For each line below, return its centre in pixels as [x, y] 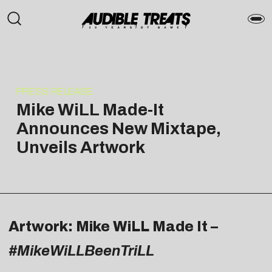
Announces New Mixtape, [118, 128]
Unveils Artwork [80, 147]
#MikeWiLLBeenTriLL [81, 250]
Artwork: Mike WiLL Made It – [113, 226]
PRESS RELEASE [54, 91]
